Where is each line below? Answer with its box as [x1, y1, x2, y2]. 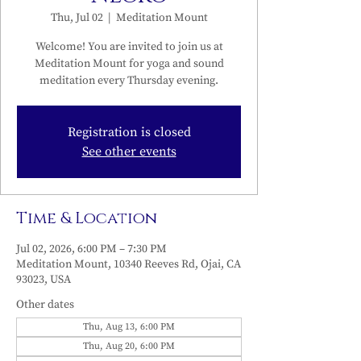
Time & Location [16, 207, 157, 229]
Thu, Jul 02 [50, 10, 103, 25]
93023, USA [16, 272, 71, 287]
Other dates [16, 297, 74, 312]
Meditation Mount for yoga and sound [34, 56, 224, 71]
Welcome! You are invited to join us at [35, 39, 223, 54]
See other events [81, 143, 176, 160]
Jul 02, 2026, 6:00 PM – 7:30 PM [16, 242, 167, 256]
